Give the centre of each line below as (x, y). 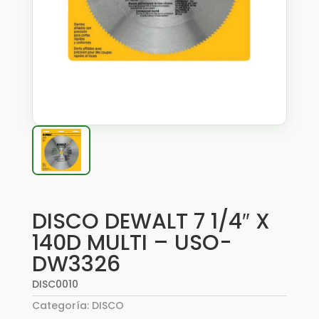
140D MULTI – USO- (132, 243)
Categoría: (62, 305)
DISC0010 (55, 284)
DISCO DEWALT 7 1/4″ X (151, 221)
